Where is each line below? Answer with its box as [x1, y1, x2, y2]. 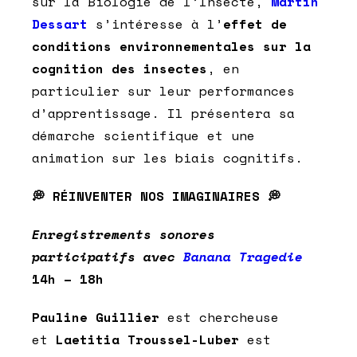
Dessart [32, 14, 88, 34]
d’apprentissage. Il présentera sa [32, 104, 295, 124]
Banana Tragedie [183, 247, 303, 267]
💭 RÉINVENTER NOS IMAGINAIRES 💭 [32, 186, 280, 206]
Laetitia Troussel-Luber [56, 330, 239, 350]
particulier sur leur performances [32, 81, 295, 101]
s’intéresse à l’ [88, 14, 223, 34]
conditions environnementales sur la [32, 37, 311, 57]
